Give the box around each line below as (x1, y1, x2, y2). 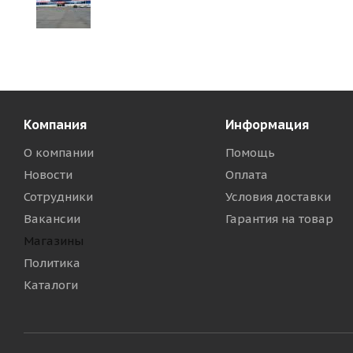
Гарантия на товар (225, 211, 333, 226)
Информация (225, 117, 309, 132)
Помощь (225, 145, 275, 160)
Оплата (225, 167, 268, 182)
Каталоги (24, 277, 78, 292)
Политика (24, 255, 80, 270)
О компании (24, 145, 94, 160)
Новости (24, 167, 72, 182)
